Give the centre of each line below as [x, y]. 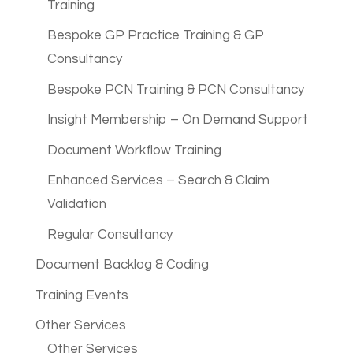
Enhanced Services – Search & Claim [158, 181]
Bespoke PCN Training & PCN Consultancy [175, 89]
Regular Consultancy [110, 234]
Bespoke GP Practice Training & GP [155, 36]
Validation [76, 204]
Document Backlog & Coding [122, 265]
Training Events [82, 295]
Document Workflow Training [134, 150]
